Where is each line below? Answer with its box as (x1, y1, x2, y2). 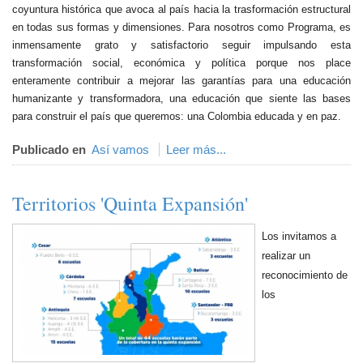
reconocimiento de (262, 268, 348, 281)
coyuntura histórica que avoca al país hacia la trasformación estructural (12, 2, 351, 15)
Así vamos (92, 142, 149, 156)
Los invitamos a (262, 229, 336, 242)
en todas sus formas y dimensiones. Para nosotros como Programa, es (12, 20, 351, 33)
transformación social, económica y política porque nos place (12, 56, 351, 69)
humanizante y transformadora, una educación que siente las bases (12, 92, 351, 105)
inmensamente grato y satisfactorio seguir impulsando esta (12, 38, 351, 51)
